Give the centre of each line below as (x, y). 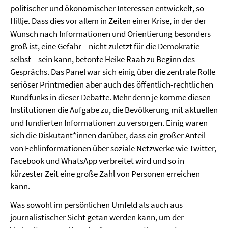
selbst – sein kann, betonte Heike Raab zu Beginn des (103, 59)
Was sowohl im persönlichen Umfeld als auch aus (96, 205)
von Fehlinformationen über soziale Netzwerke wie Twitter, (113, 148)
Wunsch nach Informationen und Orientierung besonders (110, 34)
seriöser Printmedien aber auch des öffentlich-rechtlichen (112, 84)
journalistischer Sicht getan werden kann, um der (97, 217)
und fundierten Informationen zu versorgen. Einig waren (109, 123)
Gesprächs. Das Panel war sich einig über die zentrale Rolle (113, 72)
